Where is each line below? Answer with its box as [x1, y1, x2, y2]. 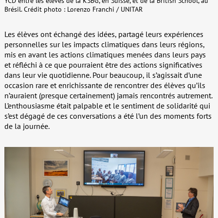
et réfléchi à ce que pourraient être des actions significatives [4, 59, 202, 70]
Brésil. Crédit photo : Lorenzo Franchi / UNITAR [4, 4, 143, 14]
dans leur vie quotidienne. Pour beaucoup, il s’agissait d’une [4, 70, 202, 80]
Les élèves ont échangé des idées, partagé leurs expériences [4, 29, 203, 39]
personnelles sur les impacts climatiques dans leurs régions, [4, 39, 204, 49]
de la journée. [4, 121, 50, 131]
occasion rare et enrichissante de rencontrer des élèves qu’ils [4, 80, 205, 90]
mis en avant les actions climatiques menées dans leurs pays [4, 49, 206, 59]
